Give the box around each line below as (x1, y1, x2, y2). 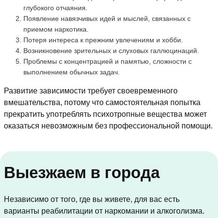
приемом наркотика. (23, 25, 89, 34)
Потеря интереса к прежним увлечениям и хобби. (23, 36, 183, 44)
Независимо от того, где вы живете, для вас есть (4, 195, 180, 204)
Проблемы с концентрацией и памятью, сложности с (23, 57, 192, 66)
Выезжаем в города (4, 163, 160, 182)
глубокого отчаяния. (23, 4, 88, 12)
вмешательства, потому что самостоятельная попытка (4, 98, 200, 107)
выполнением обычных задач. (23, 68, 120, 76)
